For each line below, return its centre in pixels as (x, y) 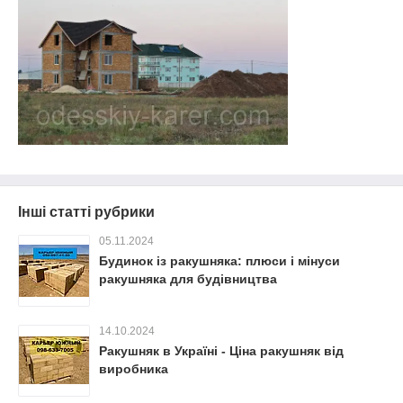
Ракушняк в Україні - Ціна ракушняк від (221, 350)
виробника (134, 368)
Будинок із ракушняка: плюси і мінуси (219, 260)
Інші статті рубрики (86, 211)
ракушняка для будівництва (188, 278)
